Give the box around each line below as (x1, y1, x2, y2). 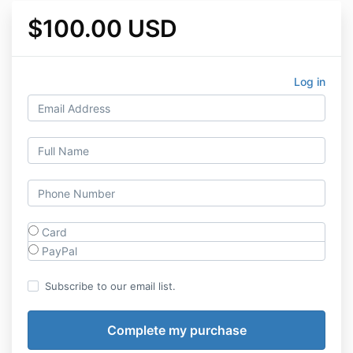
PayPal (39, 244, 77, 258)
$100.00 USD (28, 14, 177, 43)
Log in (294, 75, 325, 88)
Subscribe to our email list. (45, 280, 176, 292)
